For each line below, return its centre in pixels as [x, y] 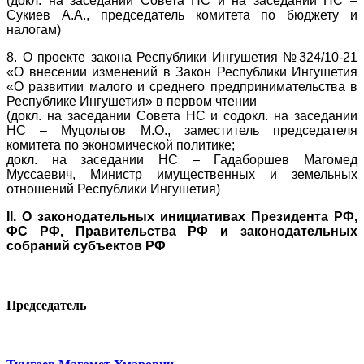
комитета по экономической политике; [121, 145]
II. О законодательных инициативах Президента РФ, [182, 216]
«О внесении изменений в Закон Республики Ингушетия [182, 71]
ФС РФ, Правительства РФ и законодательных [182, 231]
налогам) [34, 29]
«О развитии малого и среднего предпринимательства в [182, 86]
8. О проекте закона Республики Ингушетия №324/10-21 [182, 57]
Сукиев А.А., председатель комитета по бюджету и [182, 15]
